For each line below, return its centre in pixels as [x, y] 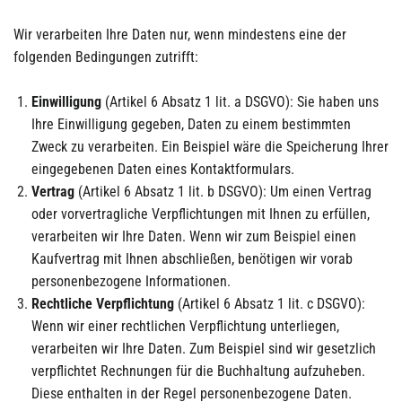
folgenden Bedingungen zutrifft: [106, 57]
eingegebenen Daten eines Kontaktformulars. [163, 169]
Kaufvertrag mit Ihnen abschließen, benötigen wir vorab [192, 259]
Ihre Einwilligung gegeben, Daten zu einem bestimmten [191, 124]
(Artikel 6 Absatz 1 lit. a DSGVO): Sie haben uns [240, 102]
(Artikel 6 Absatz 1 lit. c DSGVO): [270, 304]
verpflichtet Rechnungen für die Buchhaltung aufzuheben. [198, 371]
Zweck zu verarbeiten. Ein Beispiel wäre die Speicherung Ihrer [210, 147]
